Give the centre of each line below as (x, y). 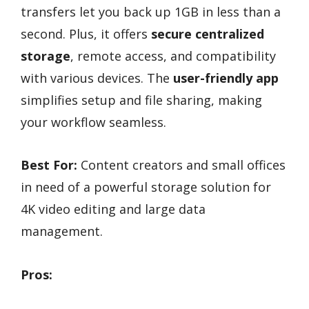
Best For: (49, 165)
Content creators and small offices (181, 165)
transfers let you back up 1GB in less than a (151, 11)
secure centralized (208, 33)
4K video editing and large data (113, 209)
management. (62, 231)
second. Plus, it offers (86, 33)
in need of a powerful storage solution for (146, 187)
